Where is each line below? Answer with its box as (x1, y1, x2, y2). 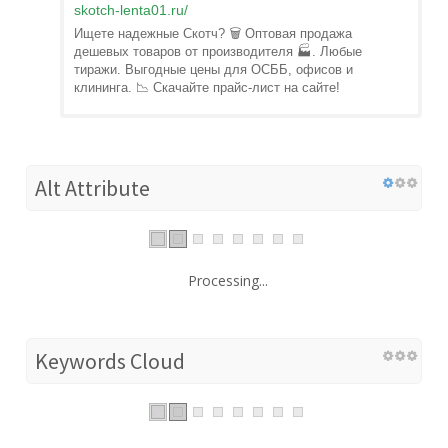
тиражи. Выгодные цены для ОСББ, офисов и (74, 61, 353, 77)
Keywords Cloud (35, 346, 185, 375)
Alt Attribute (35, 173, 150, 202)
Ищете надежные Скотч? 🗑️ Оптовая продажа (74, 25, 352, 41)
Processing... (188, 270, 268, 290)
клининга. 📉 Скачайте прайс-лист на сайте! (74, 79, 340, 95)
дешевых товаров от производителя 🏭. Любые (74, 43, 362, 59)
